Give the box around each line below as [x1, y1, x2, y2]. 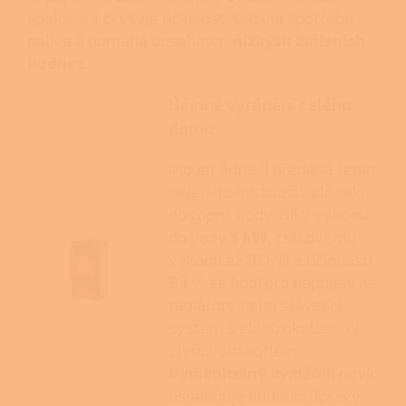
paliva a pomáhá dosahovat [27, 30, 233, 51]
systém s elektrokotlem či [168, 317, 359, 338]
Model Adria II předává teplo [168, 159, 375, 179]
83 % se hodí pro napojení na [168, 272, 377, 293]
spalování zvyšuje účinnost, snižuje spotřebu [27, 7, 353, 28]
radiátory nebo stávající [168, 295, 342, 315]
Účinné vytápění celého [168, 93, 352, 115]
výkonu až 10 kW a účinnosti [168, 249, 372, 270]
